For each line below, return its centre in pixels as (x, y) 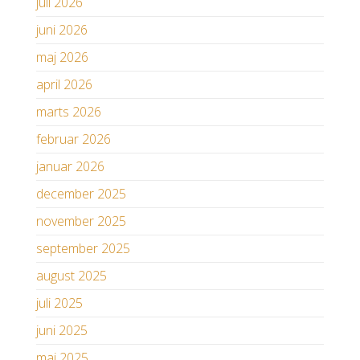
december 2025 (81, 194)
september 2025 (83, 249)
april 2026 (64, 85)
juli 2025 (59, 303)
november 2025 (81, 221)
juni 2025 (62, 331)
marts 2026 (69, 112)
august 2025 (72, 276)
